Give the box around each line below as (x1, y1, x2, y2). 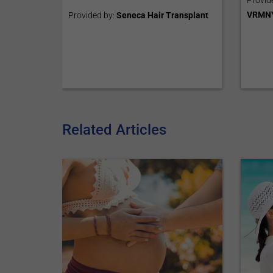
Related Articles (62, 121, 167, 138)
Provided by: (68, 10, 117, 20)
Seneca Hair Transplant (116, 10, 209, 20)
